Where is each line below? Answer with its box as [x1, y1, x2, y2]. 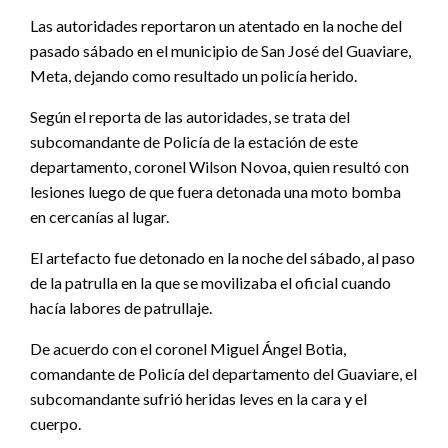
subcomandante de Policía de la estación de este [30, 132, 358, 152]
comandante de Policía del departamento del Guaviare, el [30, 364, 417, 384]
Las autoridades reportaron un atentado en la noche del [30, 16, 402, 36]
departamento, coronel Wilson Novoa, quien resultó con [30, 157, 409, 177]
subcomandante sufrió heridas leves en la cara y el [30, 389, 367, 409]
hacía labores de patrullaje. [30, 298, 212, 318]
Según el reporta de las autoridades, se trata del [30, 107, 350, 127]
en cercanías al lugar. [30, 207, 169, 227]
